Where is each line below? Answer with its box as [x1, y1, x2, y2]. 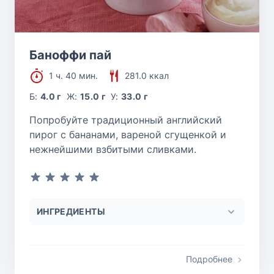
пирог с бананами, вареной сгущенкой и [29, 128, 226, 141]
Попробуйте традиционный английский [29, 114, 222, 127]
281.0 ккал [125, 70, 169, 81]
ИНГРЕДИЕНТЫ [37, 206, 105, 217]
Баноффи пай [29, 48, 111, 63]
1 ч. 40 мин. [49, 70, 98, 81]
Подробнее [186, 254, 232, 265]
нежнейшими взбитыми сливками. [29, 143, 196, 156]
